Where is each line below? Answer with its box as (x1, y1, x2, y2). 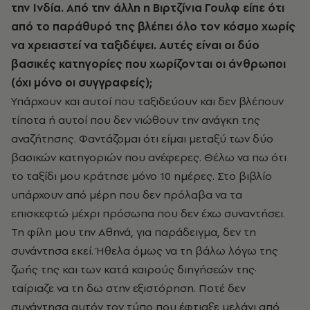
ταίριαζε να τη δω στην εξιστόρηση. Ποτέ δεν (11, 280, 246, 295)
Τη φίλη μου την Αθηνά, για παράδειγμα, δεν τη (11, 224, 256, 239)
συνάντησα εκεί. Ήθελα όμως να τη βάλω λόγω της (11, 242, 278, 258)
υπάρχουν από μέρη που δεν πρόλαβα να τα (11, 186, 242, 202)
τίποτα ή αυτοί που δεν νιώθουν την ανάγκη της (11, 111, 260, 127)
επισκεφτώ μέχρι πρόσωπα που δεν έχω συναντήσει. (11, 205, 285, 221)
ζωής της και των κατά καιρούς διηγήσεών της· (11, 261, 257, 277)
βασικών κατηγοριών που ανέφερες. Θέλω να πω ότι (11, 149, 286, 165)
